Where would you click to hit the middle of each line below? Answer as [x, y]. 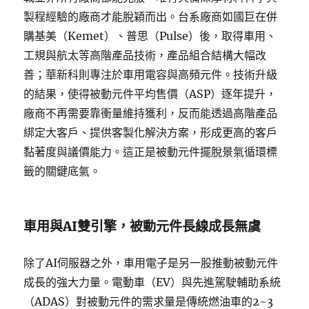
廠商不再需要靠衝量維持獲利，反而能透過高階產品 [151, 113]
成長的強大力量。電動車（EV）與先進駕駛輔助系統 [152, 282]
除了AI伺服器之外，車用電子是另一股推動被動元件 [151, 263]
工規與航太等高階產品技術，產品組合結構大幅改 [145, 55]
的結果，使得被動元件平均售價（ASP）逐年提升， [150, 94]
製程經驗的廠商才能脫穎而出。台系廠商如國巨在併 [151, 17]
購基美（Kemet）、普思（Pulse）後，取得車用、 [150, 36]
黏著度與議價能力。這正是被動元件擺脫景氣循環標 [151, 152]
